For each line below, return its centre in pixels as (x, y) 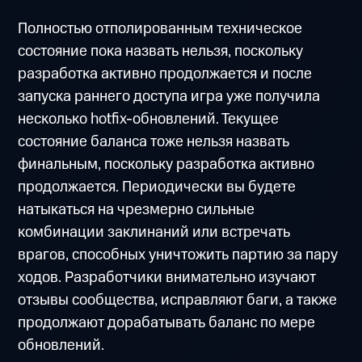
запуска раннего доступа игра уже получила (169, 96)
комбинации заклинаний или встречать (154, 232)
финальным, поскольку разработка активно (166, 164)
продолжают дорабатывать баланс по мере (167, 322)
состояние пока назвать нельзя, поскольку (161, 51)
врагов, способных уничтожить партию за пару (178, 255)
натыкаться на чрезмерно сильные (137, 209)
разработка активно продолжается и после (165, 74)
